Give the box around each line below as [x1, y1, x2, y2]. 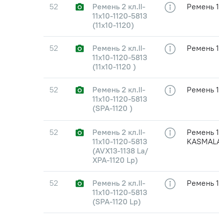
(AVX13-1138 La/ [92, 146, 148, 155]
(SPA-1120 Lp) [92, 197, 141, 206]
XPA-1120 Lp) [92, 155, 138, 165]
